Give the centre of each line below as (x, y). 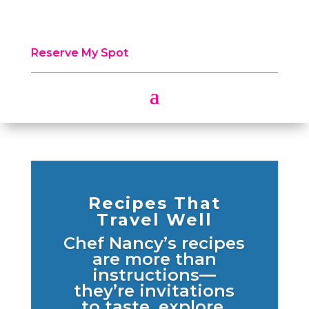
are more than (154, 259)
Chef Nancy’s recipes (154, 243)
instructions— (154, 275)
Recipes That (154, 203)
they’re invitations (154, 291)
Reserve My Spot (79, 53)
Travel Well (154, 220)
